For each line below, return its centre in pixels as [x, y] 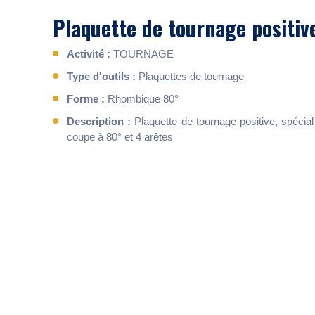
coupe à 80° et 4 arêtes [120, 136]
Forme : [86, 98]
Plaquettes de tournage [190, 76]
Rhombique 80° [142, 98]
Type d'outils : [102, 76]
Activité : [89, 53]
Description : [99, 121]
